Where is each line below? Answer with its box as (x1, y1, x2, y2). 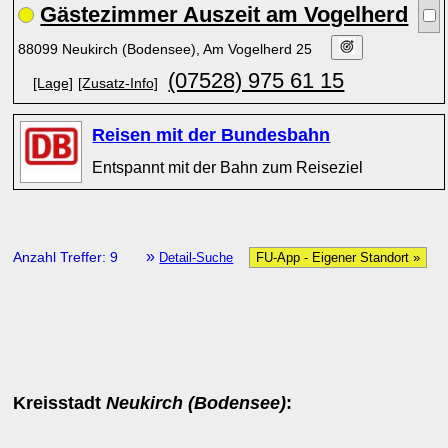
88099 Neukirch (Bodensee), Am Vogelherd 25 (18, 41, 317, 57)
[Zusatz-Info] (78, 75, 159, 91)
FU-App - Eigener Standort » (252, 250, 425, 265)
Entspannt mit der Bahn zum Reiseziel (92, 158, 364, 176)
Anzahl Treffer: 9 (13, 249, 123, 265)
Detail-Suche (159, 250, 234, 265)
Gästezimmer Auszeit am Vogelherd (40, 2, 409, 27)
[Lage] (33, 75, 74, 91)
